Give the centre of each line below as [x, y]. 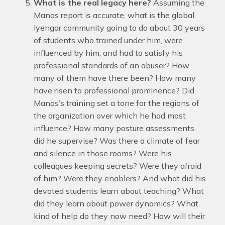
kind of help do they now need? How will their [119, 216]
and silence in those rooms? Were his [102, 153]
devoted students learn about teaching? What [119, 191]
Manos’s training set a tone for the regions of [116, 103]
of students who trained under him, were [108, 40]
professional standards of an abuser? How [111, 65]
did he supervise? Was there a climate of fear [117, 141]
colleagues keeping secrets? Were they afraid [117, 166]
